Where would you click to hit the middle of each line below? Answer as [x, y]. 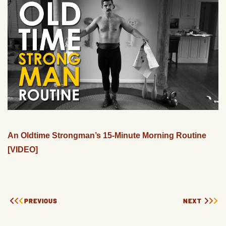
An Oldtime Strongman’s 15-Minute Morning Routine [107, 136]
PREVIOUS [41, 201]
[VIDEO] [23, 150]
